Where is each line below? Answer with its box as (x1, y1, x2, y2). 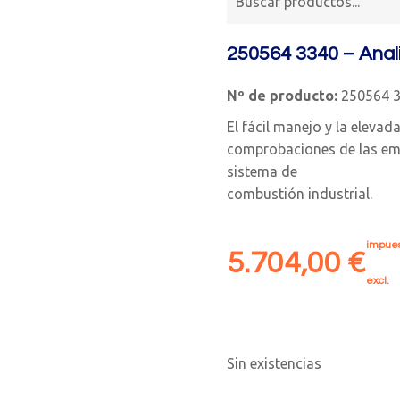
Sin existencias (227, 355, 321, 371)
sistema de (227, 163, 297, 179)
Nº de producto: (227, 87, 337, 104)
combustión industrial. (227, 186, 372, 202)
